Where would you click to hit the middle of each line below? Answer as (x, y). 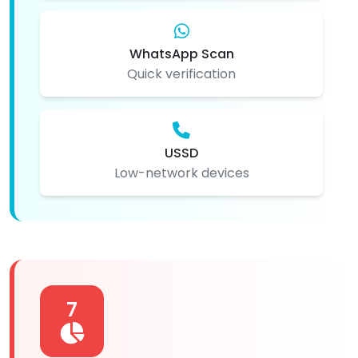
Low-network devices (181, 173)
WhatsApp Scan (181, 54)
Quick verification (181, 74)
